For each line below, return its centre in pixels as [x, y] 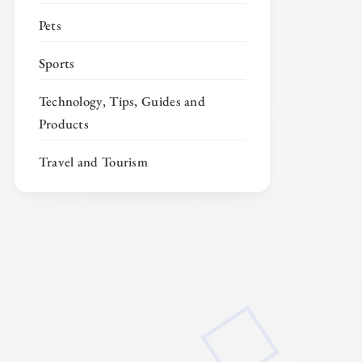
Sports [57, 63]
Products [64, 124]
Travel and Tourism [93, 162]
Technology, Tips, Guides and [122, 101]
